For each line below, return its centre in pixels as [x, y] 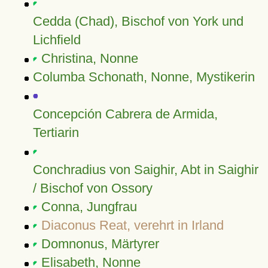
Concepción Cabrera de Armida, [125, 114]
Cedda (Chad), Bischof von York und [138, 21]
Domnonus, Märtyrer [100, 244]
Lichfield [57, 40]
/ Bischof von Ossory [92, 188]
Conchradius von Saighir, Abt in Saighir [145, 170]
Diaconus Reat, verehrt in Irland [132, 225]
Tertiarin [56, 133]
